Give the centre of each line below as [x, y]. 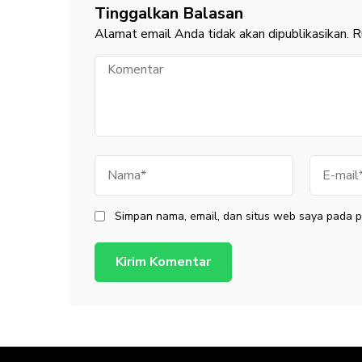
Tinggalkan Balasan [169, 13]
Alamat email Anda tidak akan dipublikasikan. [222, 34]
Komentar [121, 63]
